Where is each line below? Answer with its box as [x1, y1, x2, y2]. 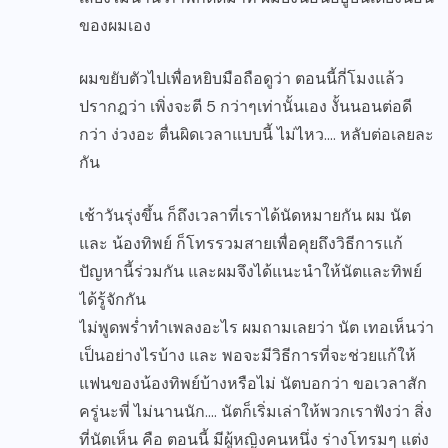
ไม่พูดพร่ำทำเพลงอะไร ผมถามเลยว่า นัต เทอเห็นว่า [79, 317, 434, 339]
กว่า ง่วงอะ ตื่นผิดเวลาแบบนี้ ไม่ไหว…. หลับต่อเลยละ [79, 124, 434, 146]
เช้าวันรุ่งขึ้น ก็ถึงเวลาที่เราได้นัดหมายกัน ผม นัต [79, 205, 411, 227]
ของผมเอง [79, 15, 151, 37]
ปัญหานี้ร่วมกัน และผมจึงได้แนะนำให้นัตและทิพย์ [79, 261, 422, 283]
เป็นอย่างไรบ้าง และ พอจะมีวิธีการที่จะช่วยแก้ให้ [79, 345, 416, 367]
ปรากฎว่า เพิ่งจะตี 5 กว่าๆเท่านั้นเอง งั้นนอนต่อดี [79, 96, 412, 118]
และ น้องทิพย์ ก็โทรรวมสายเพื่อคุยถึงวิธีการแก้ [79, 233, 403, 255]
